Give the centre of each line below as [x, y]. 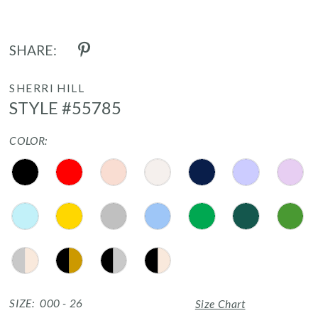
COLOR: [28, 140]
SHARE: [33, 50]
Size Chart [220, 304]
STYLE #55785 [65, 107]
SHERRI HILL [47, 88]
